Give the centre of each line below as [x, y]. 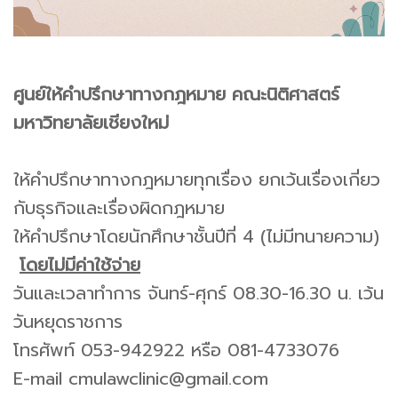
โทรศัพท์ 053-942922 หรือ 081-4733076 [176, 350]
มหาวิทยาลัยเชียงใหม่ [91, 123]
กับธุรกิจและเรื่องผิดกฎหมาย [119, 208]
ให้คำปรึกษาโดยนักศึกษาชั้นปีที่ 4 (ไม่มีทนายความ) [196, 236]
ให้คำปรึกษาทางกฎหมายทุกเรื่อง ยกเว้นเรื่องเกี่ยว [197, 179]
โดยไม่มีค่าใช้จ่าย [80, 265]
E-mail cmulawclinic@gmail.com [141, 378]
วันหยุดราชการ [68, 322]
